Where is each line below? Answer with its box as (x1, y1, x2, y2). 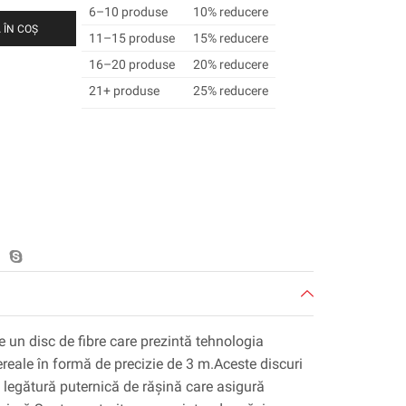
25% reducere (192, 83, 268, 99)
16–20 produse (88, 57, 175, 72)
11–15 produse (88, 31, 175, 46)
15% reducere (192, 31, 268, 46)
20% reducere (192, 57, 268, 72)
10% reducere (192, 5, 268, 20)
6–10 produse (88, 5, 168, 20)
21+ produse (88, 83, 159, 99)
